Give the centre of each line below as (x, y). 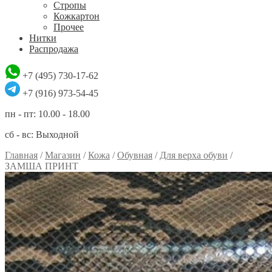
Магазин (63, 155)
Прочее (69, 27)
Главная (21, 155)
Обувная (135, 155)
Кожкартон (76, 16)
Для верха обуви (194, 155)
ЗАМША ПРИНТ (42, 166)
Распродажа (54, 49)
